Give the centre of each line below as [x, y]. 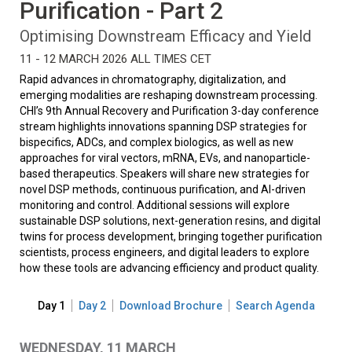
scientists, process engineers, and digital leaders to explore [165, 253]
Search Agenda [275, 306]
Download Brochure [170, 306]
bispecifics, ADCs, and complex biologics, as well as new [157, 143]
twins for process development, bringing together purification [171, 237]
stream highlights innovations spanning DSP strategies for [163, 127]
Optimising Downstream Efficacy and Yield [165, 37]
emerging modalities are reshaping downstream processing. [169, 95]
